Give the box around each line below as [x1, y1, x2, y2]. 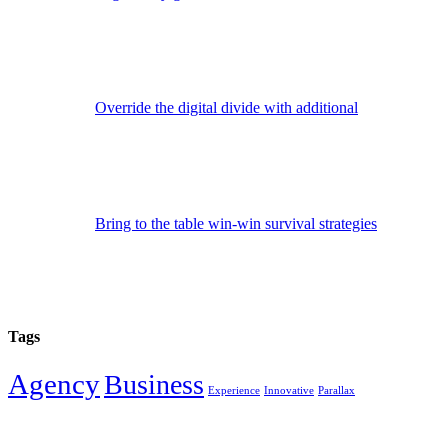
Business [104, 368, 204, 400]
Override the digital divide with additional [95, 99, 358, 117]
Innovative [264, 384, 314, 396]
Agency [8, 367, 100, 400]
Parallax [318, 384, 355, 396]
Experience [208, 384, 260, 396]
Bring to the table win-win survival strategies [95, 215, 377, 233]
